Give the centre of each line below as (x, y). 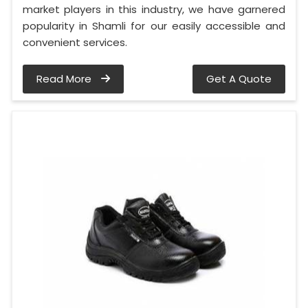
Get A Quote (239, 79)
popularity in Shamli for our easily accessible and (154, 26)
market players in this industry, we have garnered (154, 10)
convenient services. (75, 43)
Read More (65, 79)
